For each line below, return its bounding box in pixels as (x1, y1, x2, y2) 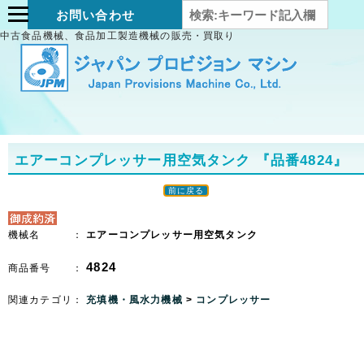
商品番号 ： (8, 262, 87, 274)
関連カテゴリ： (8, 294, 87, 305)
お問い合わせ (56, 8, 135, 22)
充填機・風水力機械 (86, 294, 186, 305)
